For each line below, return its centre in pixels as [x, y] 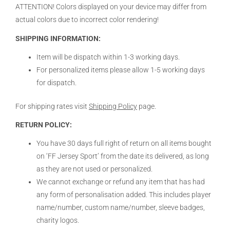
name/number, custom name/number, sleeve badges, [121, 208]
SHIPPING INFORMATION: [59, 39]
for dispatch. [57, 82]
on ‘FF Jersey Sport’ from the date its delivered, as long [123, 156]
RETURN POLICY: [44, 125]
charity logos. [58, 221]
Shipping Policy [113, 106]
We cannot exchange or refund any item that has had [121, 182]
